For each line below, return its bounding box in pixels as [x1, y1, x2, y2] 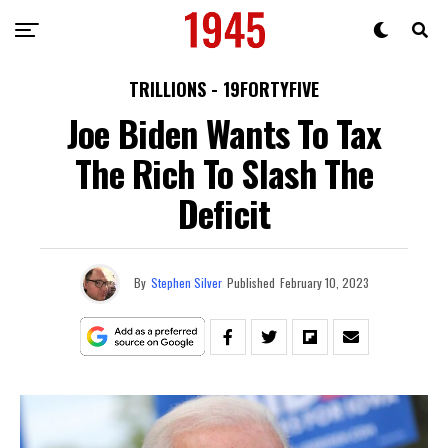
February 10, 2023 [279, 273, 369, 291]
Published [226, 273, 275, 291]
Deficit [177, 186, 271, 239]
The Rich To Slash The [75, 146, 373, 199]
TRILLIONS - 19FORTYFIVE [129, 76, 319, 102]
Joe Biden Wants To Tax [66, 106, 382, 159]
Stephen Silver [150, 273, 222, 291]
